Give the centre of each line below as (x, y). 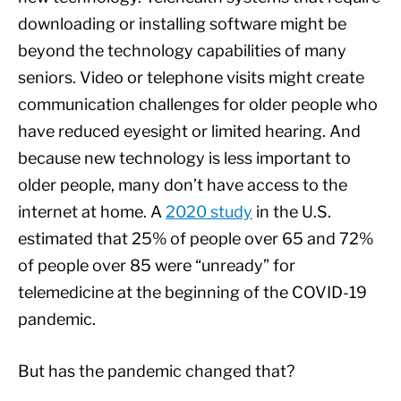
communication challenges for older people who (198, 104)
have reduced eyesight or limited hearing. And (189, 131)
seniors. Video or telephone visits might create (191, 77)
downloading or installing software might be (182, 23)
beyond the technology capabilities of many (182, 50)
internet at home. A (92, 211)
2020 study (209, 211)
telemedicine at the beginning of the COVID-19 (192, 292)
